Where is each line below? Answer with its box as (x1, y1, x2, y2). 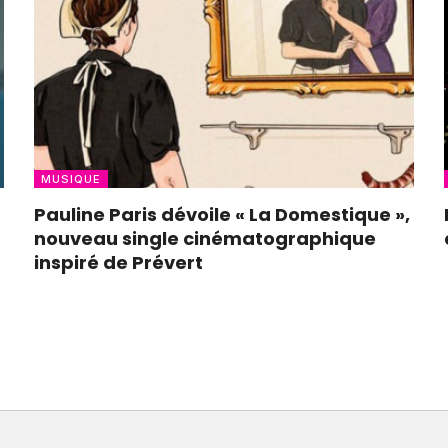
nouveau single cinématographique (34, 225, 376, 251)
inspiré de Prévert (34, 249, 203, 275)
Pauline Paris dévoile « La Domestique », (34, 201, 410, 227)
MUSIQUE (41, 171, 101, 186)
